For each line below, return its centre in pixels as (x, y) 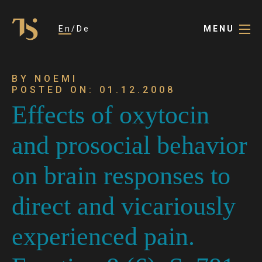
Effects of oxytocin (111, 115)
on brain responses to (121, 176)
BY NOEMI (45, 79)
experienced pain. (103, 237)
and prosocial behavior (130, 145)
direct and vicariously (124, 206)
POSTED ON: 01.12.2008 (94, 90)
